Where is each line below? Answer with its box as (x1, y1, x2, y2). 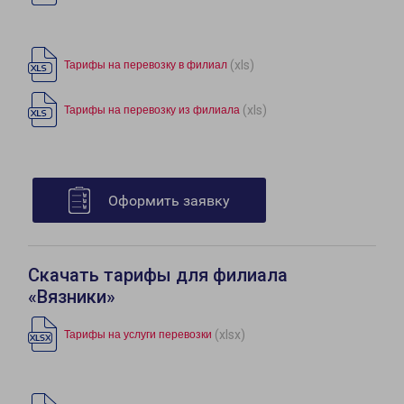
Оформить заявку (108, 192, 230, 210)
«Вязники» (28, 286, 115, 308)
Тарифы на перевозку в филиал (64, 59, 227, 72)
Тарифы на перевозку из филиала (64, 104, 240, 117)
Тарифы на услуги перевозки (64, 328, 212, 342)
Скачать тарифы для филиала (28, 264, 288, 287)
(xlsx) (215, 326, 245, 342)
